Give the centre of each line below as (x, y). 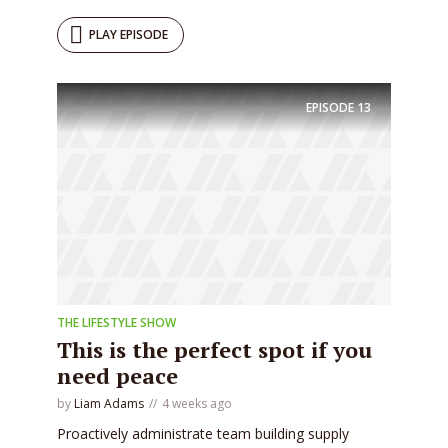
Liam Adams (109, 404)
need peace (117, 376)
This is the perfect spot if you (214, 350)
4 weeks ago (197, 404)
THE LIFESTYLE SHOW (116, 323)
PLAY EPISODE (128, 34)
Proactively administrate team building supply (203, 434)
